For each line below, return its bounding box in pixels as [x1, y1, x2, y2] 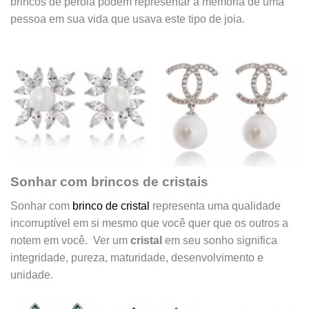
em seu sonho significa [162, 234, 277, 246]
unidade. [10, 268, 53, 281]
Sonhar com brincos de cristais [10, 175, 208, 190]
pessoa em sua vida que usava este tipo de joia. [10, 12, 245, 25]
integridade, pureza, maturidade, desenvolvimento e [10, 251, 263, 263]
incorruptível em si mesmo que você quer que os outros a [10, 217, 288, 229]
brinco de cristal [72, 199, 150, 212]
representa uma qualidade [150, 199, 281, 212]
